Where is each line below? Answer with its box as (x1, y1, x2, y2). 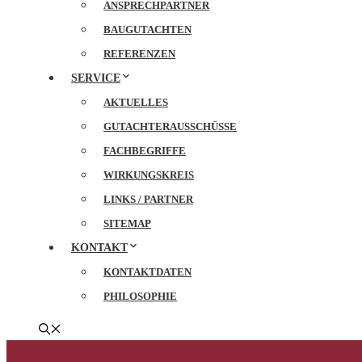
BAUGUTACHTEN (103, 23, 192, 36)
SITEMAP (103, 217, 151, 229)
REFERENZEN (103, 48, 175, 60)
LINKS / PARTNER (103, 193, 193, 205)
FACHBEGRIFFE (103, 145, 186, 157)
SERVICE (71, 72, 120, 84)
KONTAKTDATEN (103, 266, 192, 278)
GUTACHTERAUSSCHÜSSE (103, 120, 237, 133)
